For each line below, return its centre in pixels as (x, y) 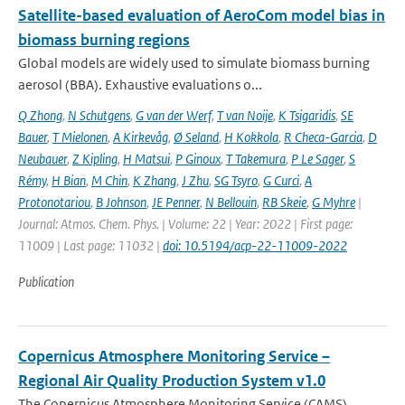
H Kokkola (251, 137)
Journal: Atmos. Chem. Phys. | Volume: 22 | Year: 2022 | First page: (185, 224)
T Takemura (256, 159)
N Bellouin (231, 202)
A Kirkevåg (141, 137)
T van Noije (245, 115)
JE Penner (176, 202)
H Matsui (146, 159)
